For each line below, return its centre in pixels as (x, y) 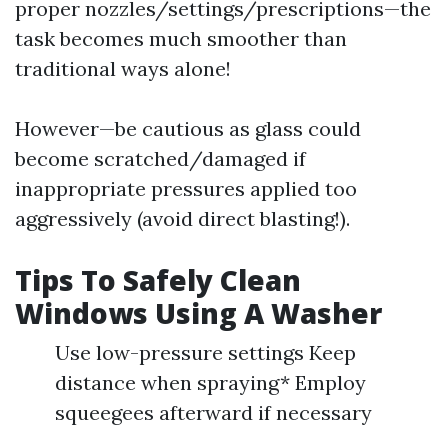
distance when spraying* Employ (210, 382)
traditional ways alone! (123, 68)
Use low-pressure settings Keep (205, 352)
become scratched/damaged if (160, 158)
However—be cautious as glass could (188, 128)
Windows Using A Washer (198, 313)
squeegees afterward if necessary (213, 412)
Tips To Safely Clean (158, 280)
